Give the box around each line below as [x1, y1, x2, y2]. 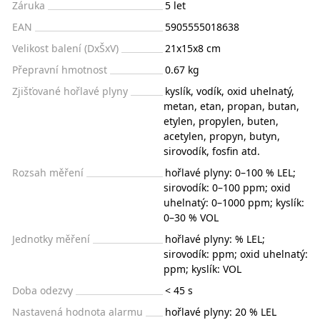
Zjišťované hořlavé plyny [12, 84, 128, 98]
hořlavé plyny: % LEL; [165, 231, 265, 246]
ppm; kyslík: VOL [164, 261, 241, 276]
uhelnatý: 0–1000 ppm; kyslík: [164, 195, 304, 209]
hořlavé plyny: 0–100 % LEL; [165, 165, 296, 179]
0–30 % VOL [164, 210, 219, 224]
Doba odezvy [12, 283, 73, 297]
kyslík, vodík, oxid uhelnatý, [165, 84, 294, 98]
